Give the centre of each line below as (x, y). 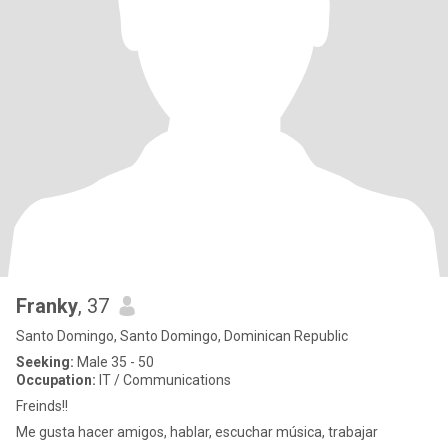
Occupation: (56, 380)
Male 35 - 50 (114, 362)
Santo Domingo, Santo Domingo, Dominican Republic (182, 336)
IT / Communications (163, 380)
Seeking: (45, 362)
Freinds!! (42, 406)
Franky (47, 306)
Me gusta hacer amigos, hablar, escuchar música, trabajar (197, 432)
